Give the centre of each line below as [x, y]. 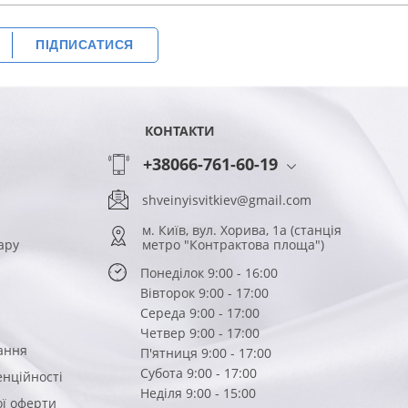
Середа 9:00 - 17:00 [200, 312]
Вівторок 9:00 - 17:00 [204, 292]
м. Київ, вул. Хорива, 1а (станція [242, 229]
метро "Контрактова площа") [233, 244]
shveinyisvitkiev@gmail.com [227, 200]
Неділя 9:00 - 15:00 [198, 393]
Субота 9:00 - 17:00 [199, 372]
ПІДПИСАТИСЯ [85, 44]
